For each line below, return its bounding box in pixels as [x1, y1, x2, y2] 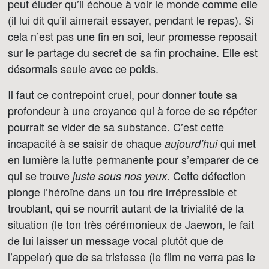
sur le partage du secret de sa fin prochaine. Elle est [8, 44, 258, 60]
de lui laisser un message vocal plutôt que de [8, 232, 223, 248]
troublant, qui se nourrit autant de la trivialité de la [8, 200, 244, 216]
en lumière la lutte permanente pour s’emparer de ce [8, 151, 259, 167]
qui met [217, 135, 256, 151]
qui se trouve [8, 168, 73, 183]
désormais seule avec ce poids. [8, 61, 159, 76]
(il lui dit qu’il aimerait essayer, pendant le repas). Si [8, 12, 254, 28]
